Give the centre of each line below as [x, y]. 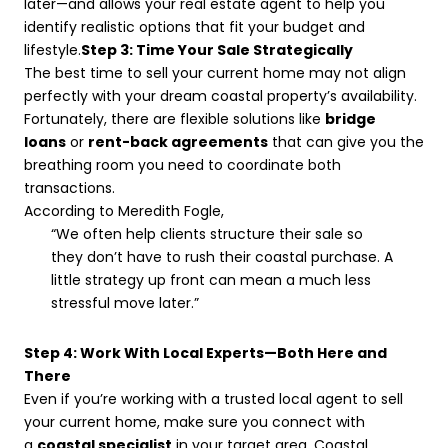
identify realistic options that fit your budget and [194, 26]
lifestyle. [52, 49]
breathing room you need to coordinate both [182, 164]
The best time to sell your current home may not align [215, 72]
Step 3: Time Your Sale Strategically [217, 49]
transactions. [69, 187]
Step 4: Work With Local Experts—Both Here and [205, 352]
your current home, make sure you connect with [194, 421]
